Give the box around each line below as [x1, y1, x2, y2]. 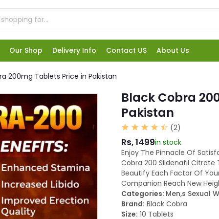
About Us [156, 45, 189, 56]
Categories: [121, 189, 166, 199]
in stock [155, 137, 181, 148]
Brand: [121, 199, 145, 209]
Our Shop [9, 45, 43, 56]
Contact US [106, 45, 147, 56]
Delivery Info [52, 45, 96, 56]
